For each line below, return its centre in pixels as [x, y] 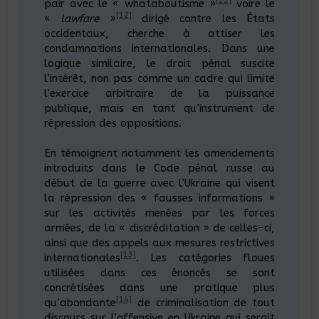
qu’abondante [80, 302]
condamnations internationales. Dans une [159, 48]
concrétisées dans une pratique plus [159, 287]
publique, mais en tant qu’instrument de [159, 108]
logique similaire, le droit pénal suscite [159, 63]
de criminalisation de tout [203, 302]
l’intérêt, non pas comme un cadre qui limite [159, 78]
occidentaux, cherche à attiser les [159, 33]
